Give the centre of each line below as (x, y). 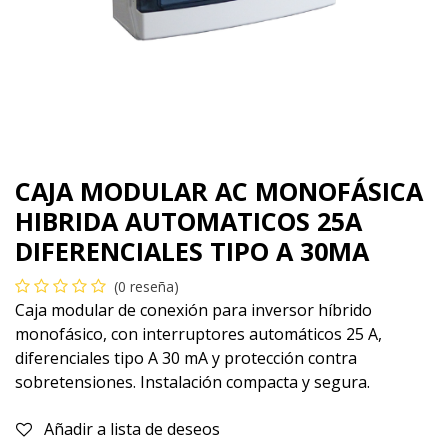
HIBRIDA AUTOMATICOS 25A (188, 220)
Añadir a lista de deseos (132, 428)
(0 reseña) (146, 286)
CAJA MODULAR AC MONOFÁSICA (219, 190)
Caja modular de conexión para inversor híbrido (193, 309)
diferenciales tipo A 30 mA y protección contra (186, 357)
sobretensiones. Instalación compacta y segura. (192, 381)
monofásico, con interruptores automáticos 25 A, (198, 333)
